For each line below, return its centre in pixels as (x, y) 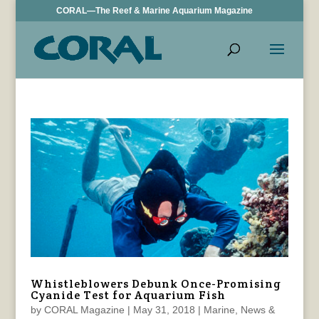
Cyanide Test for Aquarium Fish (128, 296)
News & (257, 310)
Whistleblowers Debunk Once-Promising (156, 284)
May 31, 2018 (164, 310)
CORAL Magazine (84, 310)
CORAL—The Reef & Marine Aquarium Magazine (155, 11)
